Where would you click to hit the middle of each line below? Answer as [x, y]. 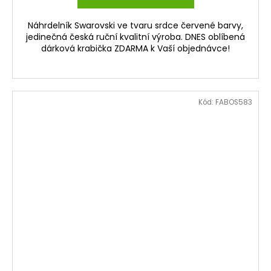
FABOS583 [234, 103]
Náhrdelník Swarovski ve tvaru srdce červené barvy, [135, 26]
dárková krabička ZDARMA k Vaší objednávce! [135, 49]
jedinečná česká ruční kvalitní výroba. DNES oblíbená [135, 37]
